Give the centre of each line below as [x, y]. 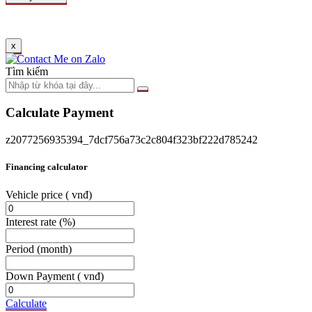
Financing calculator [47, 167]
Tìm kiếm [27, 71]
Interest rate [32, 221]
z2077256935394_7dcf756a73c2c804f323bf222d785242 [132, 140]
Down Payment [41, 276]
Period [21, 249]
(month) [54, 249]
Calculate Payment [60, 113]
